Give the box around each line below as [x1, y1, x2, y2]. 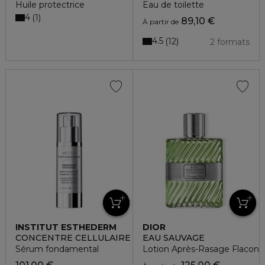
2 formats [209, 36, 250, 47]
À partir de [142, 17, 179, 26]
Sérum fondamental [15, 243, 99, 254]
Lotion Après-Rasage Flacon [142, 243, 259, 254]
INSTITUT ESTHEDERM [15, 221, 117, 232]
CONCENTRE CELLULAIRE [15, 232, 131, 243]
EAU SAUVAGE [142, 232, 205, 243]
